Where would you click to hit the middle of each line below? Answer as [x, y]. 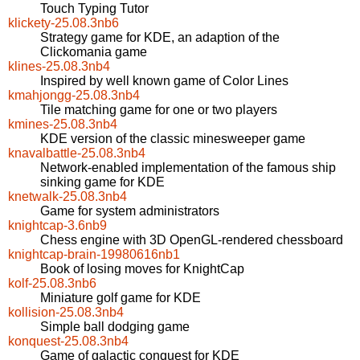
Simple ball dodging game [115, 327]
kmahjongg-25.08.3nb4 [74, 96]
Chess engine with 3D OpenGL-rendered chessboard [192, 240]
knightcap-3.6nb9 [57, 226]
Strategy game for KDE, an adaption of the [160, 38]
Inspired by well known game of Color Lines [164, 81]
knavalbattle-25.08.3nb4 [77, 153]
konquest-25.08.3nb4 [68, 342]
